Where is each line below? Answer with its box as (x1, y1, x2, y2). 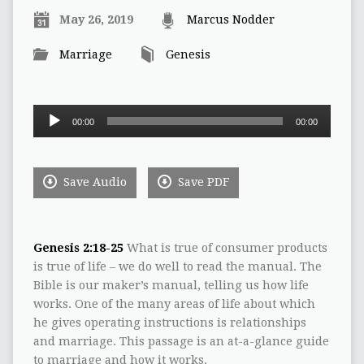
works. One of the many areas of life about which (32, 297, 315, 311)
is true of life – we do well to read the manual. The (32, 260, 322, 274)
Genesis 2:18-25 (32, 241, 123, 255)
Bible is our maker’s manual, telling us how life (32, 279, 309, 292)
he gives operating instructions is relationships (32, 316, 306, 330)
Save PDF (174, 175, 229, 189)
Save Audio (59, 175, 127, 189)
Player (32, 125, 69, 139)
